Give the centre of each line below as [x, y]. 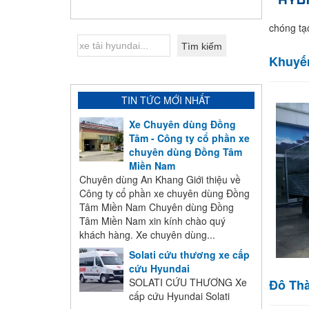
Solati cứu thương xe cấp [189, 255]
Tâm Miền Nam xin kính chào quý [152, 221]
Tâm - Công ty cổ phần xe [189, 138]
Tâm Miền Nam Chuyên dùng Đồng [157, 207]
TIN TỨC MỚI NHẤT [166, 100]
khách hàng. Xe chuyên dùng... [147, 235]
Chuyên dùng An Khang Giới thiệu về [160, 180]
